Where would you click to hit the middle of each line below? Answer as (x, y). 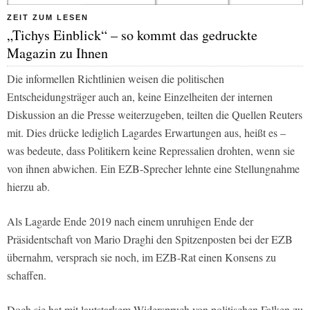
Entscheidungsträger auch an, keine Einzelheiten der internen (140, 97)
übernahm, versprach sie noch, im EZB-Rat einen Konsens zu (142, 257)
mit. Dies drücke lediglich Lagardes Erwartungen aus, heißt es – (146, 133)
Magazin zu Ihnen (57, 53)
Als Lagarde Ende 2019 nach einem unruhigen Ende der (130, 221)
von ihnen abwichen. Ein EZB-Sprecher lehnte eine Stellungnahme (153, 169)
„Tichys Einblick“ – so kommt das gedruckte (132, 35)
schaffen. (27, 275)
